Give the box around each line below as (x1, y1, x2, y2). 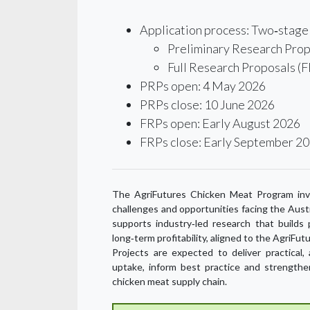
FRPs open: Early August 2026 (140, 116, 300, 131)
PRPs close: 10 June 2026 (140, 97, 275, 112)
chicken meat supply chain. (112, 275, 227, 287)
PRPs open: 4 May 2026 (140, 78, 266, 93)
